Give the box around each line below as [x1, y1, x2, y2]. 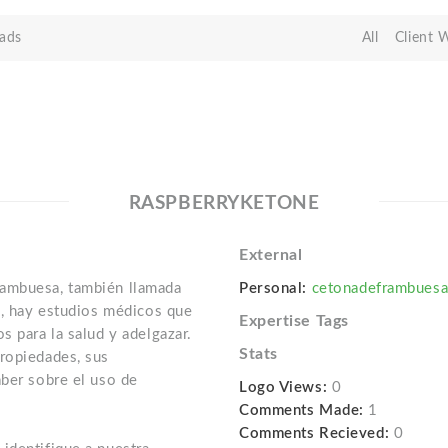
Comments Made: [238, 403, 364, 418]
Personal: [238, 281, 308, 296]
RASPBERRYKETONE [128, 194, 320, 213]
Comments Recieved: [238, 426, 390, 441]
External [238, 247, 303, 263]
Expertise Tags [238, 313, 349, 329]
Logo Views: [238, 380, 328, 395]
